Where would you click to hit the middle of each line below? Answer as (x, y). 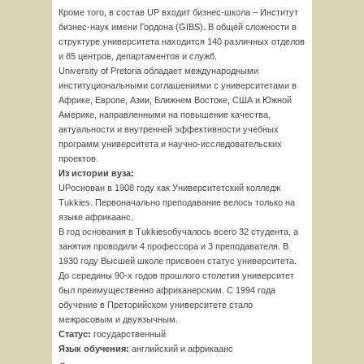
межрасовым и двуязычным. (118, 319)
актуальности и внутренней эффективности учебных (169, 129)
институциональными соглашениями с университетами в (178, 85)
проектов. (78, 158)
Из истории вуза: (96, 173)
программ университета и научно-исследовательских (170, 144)
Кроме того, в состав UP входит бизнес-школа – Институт (178, 12)
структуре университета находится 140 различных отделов (182, 41)
